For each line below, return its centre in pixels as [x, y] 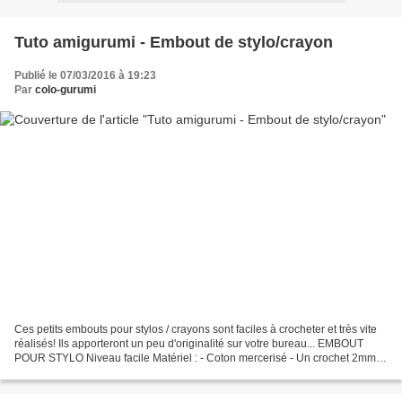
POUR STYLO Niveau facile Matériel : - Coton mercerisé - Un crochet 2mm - [198, 358]
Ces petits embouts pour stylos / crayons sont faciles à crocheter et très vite [196, 330]
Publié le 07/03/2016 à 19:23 [85, 75]
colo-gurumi [66, 89]
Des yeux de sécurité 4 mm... [84, 373]
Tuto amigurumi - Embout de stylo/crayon [174, 42]
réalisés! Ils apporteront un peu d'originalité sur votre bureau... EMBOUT [189, 344]
